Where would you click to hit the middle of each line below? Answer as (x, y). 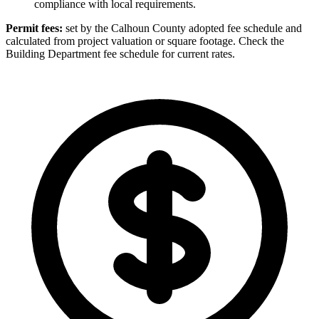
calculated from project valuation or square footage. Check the (145, 41)
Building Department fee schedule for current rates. (120, 53)
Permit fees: (34, 28)
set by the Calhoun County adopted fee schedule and (182, 28)
